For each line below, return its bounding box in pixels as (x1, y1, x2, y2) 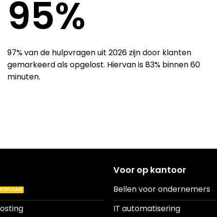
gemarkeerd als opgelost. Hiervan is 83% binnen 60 (7, 59, 200, 71)
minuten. (7, 71, 40, 83)
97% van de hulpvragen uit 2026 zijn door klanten (7, 47, 191, 59)
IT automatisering (113, 203, 180, 215)
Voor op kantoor (113, 163, 186, 176)
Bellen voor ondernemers (113, 184, 210, 195)
